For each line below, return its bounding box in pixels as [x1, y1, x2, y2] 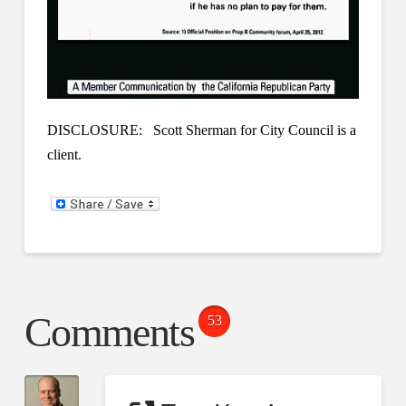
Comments [24, 309, 195, 356]
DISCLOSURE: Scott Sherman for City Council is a [46, 121, 356, 138]
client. [46, 146, 82, 162]
